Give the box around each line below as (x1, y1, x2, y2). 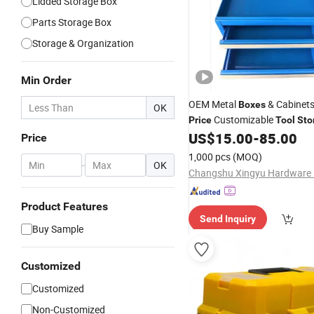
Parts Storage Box (32, 15, 111, 29)
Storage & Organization (32, 36, 134, 50)
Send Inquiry (200, 213, 256, 224)
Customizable (212, 113, 275, 126)
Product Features (21, 200, 108, 213)
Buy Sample (32, 222, 83, 235)
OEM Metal (189, 97, 238, 111)
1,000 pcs (189, 150, 231, 163)
